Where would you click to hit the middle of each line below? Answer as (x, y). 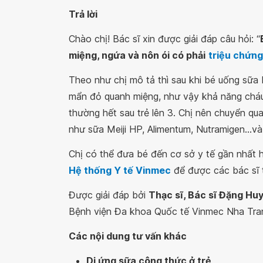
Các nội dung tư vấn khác (128, 236)
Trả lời (83, 14)
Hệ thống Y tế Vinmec (120, 170)
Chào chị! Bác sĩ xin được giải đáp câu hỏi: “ (164, 39)
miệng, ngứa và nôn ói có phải (137, 55)
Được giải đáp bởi (109, 195)
